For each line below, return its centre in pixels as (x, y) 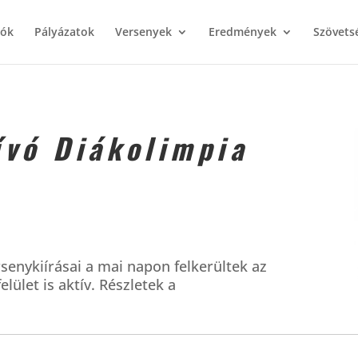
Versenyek (143, 32)
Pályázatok (64, 32)
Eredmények (242, 32)
